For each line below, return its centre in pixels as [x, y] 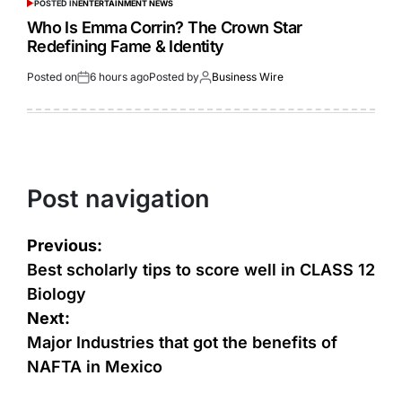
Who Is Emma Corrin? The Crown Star [165, 27]
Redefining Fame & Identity [126, 46]
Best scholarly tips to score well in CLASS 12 [201, 270]
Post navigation [118, 198]
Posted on [52, 76]
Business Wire [248, 76]
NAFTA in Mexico [95, 367]
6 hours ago [119, 76]
